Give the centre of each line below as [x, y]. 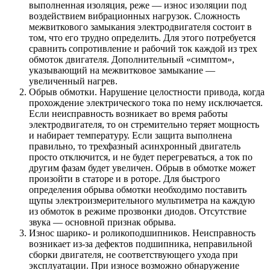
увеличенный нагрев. [73, 81]
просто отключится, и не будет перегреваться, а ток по [141, 157]
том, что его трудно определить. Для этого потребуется [142, 37]
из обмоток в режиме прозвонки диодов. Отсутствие [138, 211]
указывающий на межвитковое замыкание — [122, 70]
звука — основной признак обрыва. [102, 222]
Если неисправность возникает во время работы [128, 113]
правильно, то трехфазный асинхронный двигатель [135, 146]
